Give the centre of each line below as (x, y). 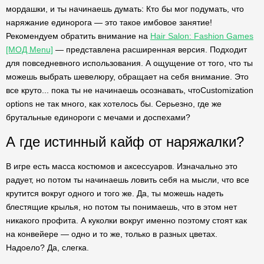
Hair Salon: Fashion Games (202, 36)
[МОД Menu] (29, 49)
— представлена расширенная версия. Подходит (150, 49)
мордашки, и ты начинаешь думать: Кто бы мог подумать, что (125, 9)
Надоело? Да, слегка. (47, 247)
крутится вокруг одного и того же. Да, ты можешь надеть (115, 193)
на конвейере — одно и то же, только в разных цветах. (112, 234)
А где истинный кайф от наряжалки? (125, 142)
